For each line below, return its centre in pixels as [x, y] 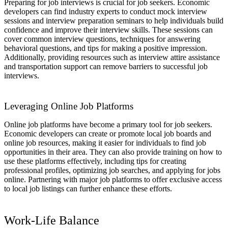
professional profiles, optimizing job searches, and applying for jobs [112, 170]
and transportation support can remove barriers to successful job [106, 67]
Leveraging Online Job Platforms [69, 106]
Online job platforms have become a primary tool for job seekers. [108, 125]
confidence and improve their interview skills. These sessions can [108, 30]
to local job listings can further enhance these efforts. [88, 189]
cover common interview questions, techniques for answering [102, 39]
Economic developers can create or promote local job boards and [108, 134]
